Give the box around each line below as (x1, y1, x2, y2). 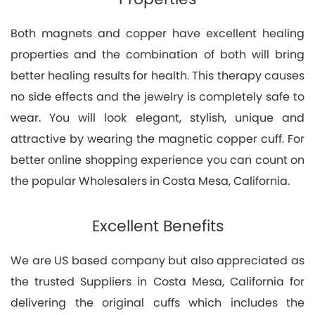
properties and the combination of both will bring (11, 46, 304, 63)
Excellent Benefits (91, 214, 224, 237)
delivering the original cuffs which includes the (11, 294, 304, 311)
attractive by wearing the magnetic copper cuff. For (11, 130, 304, 147)
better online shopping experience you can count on (11, 151, 304, 168)
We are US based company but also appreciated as (11, 252, 304, 269)
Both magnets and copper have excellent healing (11, 25, 304, 41)
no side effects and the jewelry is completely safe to (11, 88, 304, 105)
